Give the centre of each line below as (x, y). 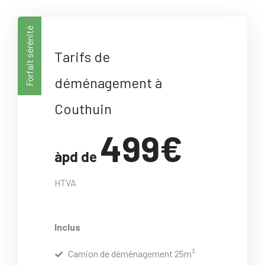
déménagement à (109, 83)
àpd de (77, 157)
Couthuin (83, 109)
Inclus (68, 227)
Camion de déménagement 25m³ (131, 253)
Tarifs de (83, 57)
